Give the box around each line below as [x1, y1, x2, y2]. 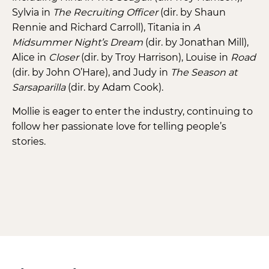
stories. [12, 136, 46, 147]
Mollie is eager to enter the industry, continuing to [12, 106, 253, 117]
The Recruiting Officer [53, 7, 158, 18]
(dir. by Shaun [158, 7, 226, 18]
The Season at [171, 67, 237, 78]
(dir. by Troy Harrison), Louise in [81, 52, 231, 63]
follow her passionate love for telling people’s [12, 121, 226, 132]
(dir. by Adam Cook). [65, 82, 163, 93]
